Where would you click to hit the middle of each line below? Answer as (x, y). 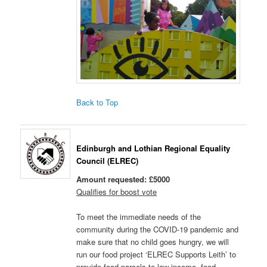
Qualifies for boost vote (117, 192)
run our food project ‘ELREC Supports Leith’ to (156, 254)
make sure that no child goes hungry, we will (153, 242)
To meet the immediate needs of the (139, 217)
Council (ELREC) (108, 160)
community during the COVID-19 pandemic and (158, 229)
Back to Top (97, 103)
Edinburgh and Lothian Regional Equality (153, 148)
